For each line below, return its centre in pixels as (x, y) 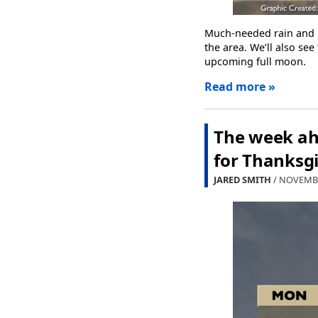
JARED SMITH (242, 180)
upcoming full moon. (255, 61)
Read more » (240, 87)
